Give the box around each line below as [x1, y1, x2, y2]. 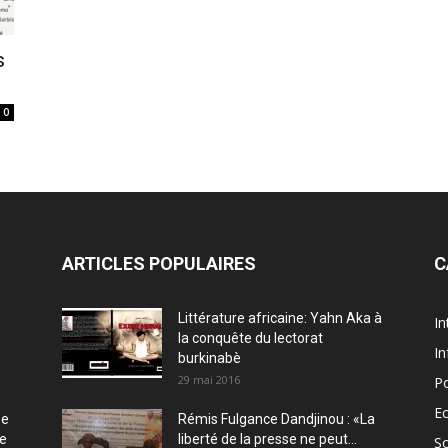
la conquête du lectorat [178, 330, 323, 346]
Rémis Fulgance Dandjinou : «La [178, 411, 375, 427]
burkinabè [178, 350, 241, 366]
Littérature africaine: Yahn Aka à [178, 310, 382, 326]
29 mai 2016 [178, 372, 240, 387]
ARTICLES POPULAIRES [62, 253, 256, 274]
